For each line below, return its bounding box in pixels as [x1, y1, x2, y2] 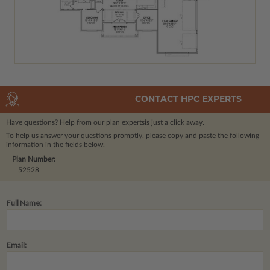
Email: [7, 240, 27, 250]
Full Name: [7, 198, 42, 207]
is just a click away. [145, 118, 204, 126]
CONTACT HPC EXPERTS [135, 93, 242, 105]
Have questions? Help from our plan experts [6, 118, 145, 126]
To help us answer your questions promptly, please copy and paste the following [6, 131, 259, 139]
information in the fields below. [6, 140, 105, 148]
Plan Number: [12, 155, 55, 163]
